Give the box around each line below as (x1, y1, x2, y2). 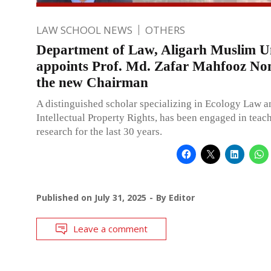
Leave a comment (73, 222, 148, 235)
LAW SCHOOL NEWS (36, 22, 132, 37)
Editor (169, 191, 195, 203)
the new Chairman (36, 74, 148, 90)
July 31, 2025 (94, 191, 146, 203)
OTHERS (145, 22, 185, 37)
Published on (36, 191, 94, 203)
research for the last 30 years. (36, 125, 162, 137)
